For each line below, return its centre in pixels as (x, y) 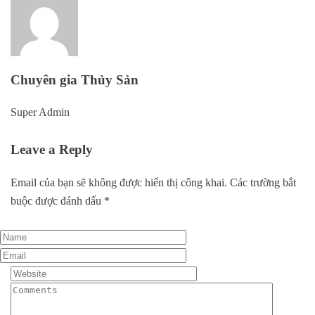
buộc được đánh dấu (57, 201)
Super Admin (40, 112)
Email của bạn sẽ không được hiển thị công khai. (119, 183)
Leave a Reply (52, 150)
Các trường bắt (263, 183)
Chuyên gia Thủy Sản (75, 79)
